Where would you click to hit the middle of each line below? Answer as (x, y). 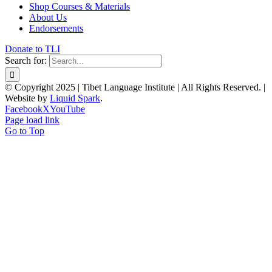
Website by (27, 98)
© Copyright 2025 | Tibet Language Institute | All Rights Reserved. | (135, 87)
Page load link (32, 120)
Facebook (24, 109)
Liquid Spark (75, 98)
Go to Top (25, 131)
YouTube (67, 109)
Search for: (26, 60)
